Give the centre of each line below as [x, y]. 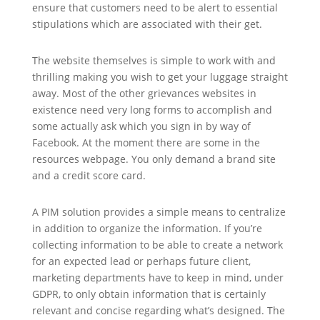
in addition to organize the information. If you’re [147, 228]
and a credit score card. [89, 175]
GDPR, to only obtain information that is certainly [149, 294]
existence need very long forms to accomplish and [152, 110]
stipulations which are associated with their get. [147, 24]
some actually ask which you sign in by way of [141, 126]
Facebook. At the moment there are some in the [146, 142]
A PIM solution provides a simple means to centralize [159, 212]
